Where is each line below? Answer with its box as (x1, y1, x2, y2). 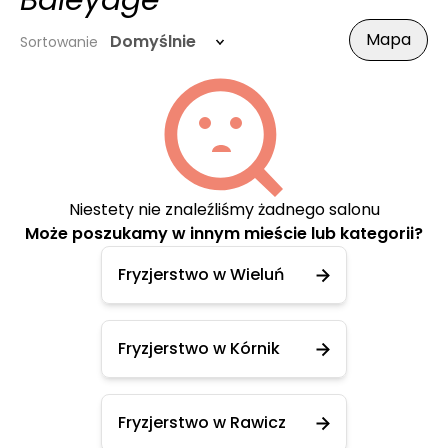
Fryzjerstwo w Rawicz (118, 411, 286, 434)
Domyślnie (110, 30, 196, 53)
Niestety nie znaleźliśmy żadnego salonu (68, 198, 380, 221)
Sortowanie (20, 32, 98, 52)
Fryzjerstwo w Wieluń (118, 263, 284, 286)
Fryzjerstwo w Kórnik (118, 337, 280, 360)
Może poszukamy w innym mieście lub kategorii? (25, 222, 423, 245)
